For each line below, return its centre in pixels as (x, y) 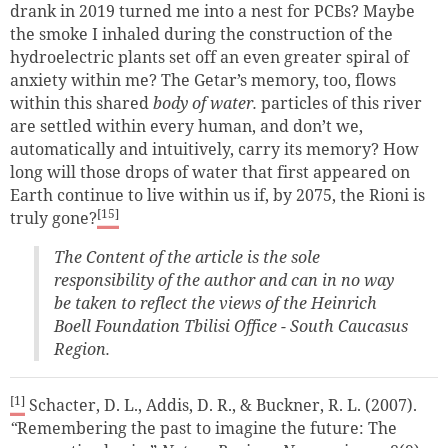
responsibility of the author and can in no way (224, 280)
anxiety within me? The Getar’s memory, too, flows (203, 80)
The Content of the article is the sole (187, 257)
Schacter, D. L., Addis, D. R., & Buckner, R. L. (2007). (221, 405)
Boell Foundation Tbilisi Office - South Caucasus (231, 326)
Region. (82, 349)
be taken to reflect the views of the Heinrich (215, 303)
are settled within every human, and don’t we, (186, 126)
